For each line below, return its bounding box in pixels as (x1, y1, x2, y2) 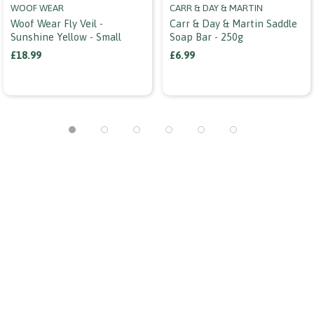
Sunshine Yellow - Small (11, 30, 121, 43)
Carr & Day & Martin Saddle (169, 17, 297, 29)
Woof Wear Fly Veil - (11, 17, 103, 29)
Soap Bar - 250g (169, 30, 243, 43)
